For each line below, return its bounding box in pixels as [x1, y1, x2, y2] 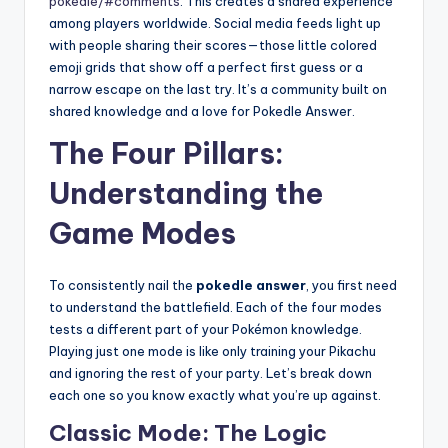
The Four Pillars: [49, 135, 284, 173]
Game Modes [49, 215, 236, 253]
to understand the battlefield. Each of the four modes [49, 299, 382, 316]
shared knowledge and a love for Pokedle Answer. [49, 103, 355, 120]
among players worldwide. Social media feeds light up [49, 15, 381, 32]
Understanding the [49, 175, 323, 213]
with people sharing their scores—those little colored [49, 37, 377, 54]
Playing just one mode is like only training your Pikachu [49, 343, 376, 360]
